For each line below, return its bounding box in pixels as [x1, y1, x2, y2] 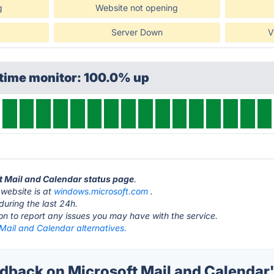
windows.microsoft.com [54, 186, 149, 196]
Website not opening [95, 2, 179, 13]
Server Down [111, 27, 163, 37]
